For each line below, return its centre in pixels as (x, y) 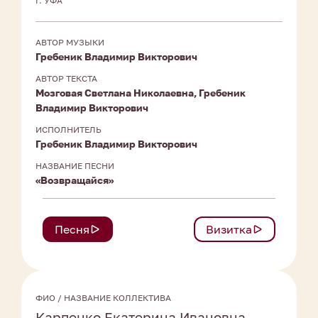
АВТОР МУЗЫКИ (70, 43)
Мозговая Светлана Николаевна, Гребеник (141, 93)
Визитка (229, 230)
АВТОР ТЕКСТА (66, 79)
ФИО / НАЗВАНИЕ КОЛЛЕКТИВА (103, 298)
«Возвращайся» (75, 180)
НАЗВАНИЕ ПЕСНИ (75, 166)
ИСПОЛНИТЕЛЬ (68, 130)
